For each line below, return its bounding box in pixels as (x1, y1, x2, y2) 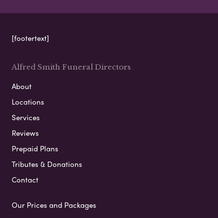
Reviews (12, 127, 39, 139)
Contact (12, 174, 38, 185)
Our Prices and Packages (12, 200, 96, 211)
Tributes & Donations (12, 159, 82, 170)
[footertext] (12, 33, 49, 44)
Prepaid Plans (12, 143, 58, 154)
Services (12, 112, 40, 123)
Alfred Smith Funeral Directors (12, 62, 131, 72)
